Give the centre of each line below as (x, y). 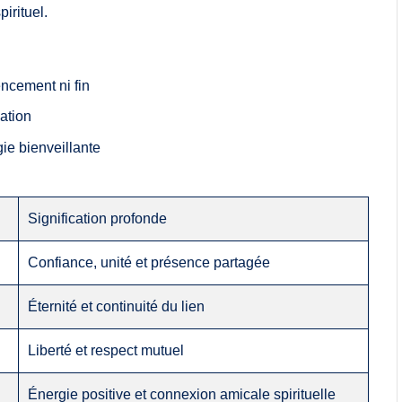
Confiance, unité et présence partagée (149, 262)
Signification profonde (98, 218)
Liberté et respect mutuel (106, 350)
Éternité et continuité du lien (117, 306)
